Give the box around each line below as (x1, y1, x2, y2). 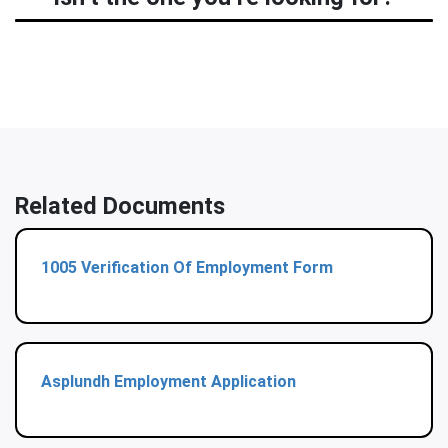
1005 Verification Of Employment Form (41, 257, 333, 277)
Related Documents (15, 191, 225, 220)
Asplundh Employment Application (41, 371, 296, 391)
